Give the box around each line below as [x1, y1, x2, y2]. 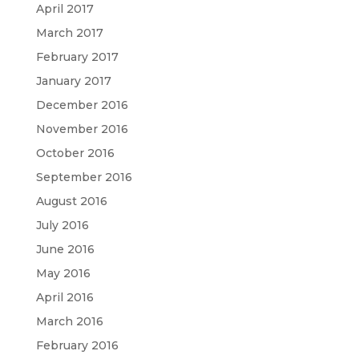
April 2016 [35, 289, 94, 305]
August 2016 [35, 193, 107, 208]
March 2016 [35, 313, 103, 329]
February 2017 [35, 49, 119, 64]
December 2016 [35, 97, 128, 112]
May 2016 [35, 265, 91, 280]
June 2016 [35, 241, 95, 256]
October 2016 [35, 145, 115, 160]
